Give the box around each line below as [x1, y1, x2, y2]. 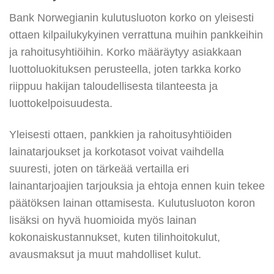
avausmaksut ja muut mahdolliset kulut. [9, 248, 201, 261]
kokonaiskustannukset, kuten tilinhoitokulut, [9, 231, 220, 243]
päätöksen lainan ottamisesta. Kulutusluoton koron [9, 196, 255, 209]
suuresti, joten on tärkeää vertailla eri [9, 162, 189, 175]
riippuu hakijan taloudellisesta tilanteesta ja [9, 80, 218, 92]
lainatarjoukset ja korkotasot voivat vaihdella [9, 145, 224, 158]
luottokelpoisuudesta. [9, 97, 113, 109]
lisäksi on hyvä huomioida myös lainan [9, 213, 196, 226]
